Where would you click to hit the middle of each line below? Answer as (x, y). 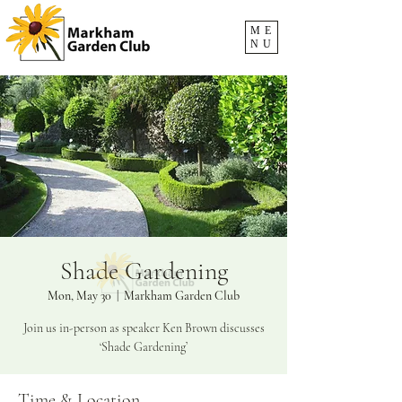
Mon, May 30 (79, 296)
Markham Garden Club (182, 296)
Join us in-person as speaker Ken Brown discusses (144, 328)
